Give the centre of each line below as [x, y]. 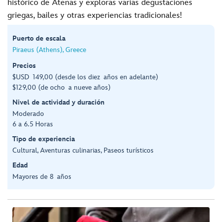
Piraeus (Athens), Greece [49, 50]
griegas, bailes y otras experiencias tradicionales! [95, 15]
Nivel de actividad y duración [58, 102]
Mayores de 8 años [42, 176]
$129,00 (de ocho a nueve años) [61, 87]
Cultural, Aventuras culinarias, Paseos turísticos [83, 150]
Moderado [28, 113]
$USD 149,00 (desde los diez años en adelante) [85, 77]
